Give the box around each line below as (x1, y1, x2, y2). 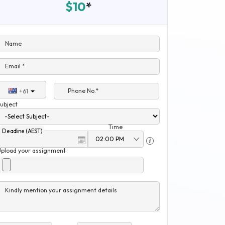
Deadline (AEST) (2, 127, 43, 135)
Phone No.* (67, 86, 98, 94)
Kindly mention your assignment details (5, 186, 117, 194)
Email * (5, 62, 25, 70)
